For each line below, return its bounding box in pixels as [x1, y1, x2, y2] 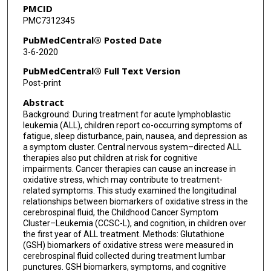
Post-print [22, 78, 61, 88]
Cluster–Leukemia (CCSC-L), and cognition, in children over [22, 218, 246, 229]
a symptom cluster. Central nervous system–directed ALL [22, 142, 241, 152]
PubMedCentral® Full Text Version [22, 65, 180, 77]
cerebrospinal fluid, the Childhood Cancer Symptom [22, 207, 218, 218]
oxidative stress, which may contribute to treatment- [22, 175, 223, 185]
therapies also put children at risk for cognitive [22, 153, 198, 163]
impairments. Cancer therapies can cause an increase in [22, 164, 236, 174]
